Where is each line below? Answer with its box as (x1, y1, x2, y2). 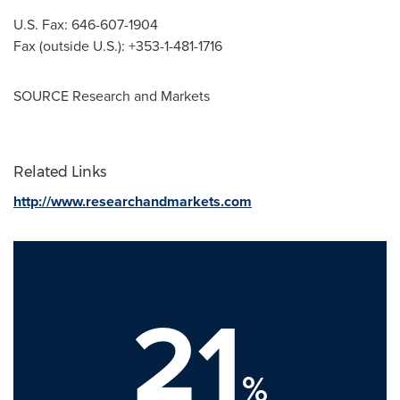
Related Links (13, 163, 106, 180)
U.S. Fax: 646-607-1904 (13, 14, 158, 35)
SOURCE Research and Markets (13, 86, 210, 106)
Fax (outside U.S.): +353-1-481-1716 (13, 36, 222, 56)
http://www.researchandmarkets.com (13, 191, 252, 212)
